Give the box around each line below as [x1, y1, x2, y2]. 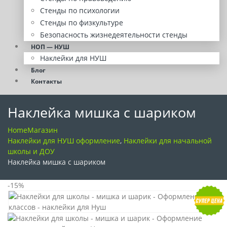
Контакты [31, 77, 62, 86]
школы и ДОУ [8, 146, 55, 156]
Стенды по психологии [40, 6, 120, 15]
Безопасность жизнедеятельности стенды [40, 30, 187, 40]
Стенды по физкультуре [40, 18, 123, 27]
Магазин [27, 125, 58, 135]
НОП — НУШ [31, 43, 69, 51]
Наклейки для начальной [124, 136, 212, 145]
